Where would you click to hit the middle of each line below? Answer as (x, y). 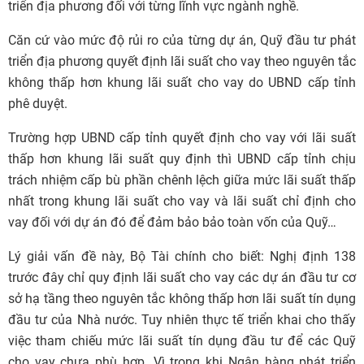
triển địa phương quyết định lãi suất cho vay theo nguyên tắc (182, 61)
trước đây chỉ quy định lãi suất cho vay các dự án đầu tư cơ (182, 277)
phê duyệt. (38, 104)
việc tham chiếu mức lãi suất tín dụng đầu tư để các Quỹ (182, 341)
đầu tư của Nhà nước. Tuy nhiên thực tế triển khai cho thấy (182, 320)
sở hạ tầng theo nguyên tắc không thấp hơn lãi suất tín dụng (182, 299)
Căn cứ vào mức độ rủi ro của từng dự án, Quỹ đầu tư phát (182, 40)
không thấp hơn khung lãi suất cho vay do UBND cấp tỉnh (182, 82)
